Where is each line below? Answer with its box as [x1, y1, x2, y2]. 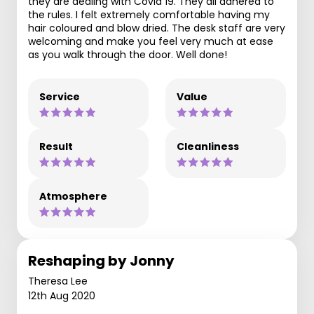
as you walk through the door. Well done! [28, 47, 227, 62]
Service [39, 89, 80, 104]
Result [39, 139, 73, 153]
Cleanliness [177, 139, 239, 153]
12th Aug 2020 [28, 288, 95, 303]
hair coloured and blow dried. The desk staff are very [28, 20, 285, 35]
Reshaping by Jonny [28, 250, 175, 271]
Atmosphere [39, 189, 107, 203]
